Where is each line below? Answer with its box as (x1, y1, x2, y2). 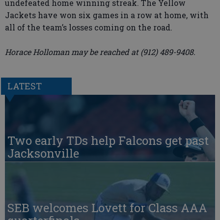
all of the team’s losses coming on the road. (5, 22, 172, 32)
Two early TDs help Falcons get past (7, 133, 209, 149)
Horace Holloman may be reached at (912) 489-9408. (5, 47, 195, 57)
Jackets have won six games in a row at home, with (5, 10, 209, 20)
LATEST (7, 80, 42, 92)
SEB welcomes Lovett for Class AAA (7, 200, 207, 216)
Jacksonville (7, 145, 79, 162)
